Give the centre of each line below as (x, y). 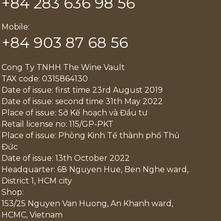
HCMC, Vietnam (32, 215)
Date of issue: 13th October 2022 (66, 158)
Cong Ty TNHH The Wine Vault (63, 67)
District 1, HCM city (37, 181)
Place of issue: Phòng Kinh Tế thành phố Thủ (91, 135)
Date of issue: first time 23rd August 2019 (82, 90)
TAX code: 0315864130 (45, 79)
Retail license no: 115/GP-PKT (58, 124)
